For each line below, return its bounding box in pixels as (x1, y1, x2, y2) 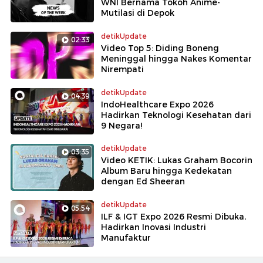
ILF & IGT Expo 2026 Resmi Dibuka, (101, 211, 246, 222)
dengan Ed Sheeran (101, 176, 185, 187)
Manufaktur (101, 232, 151, 244)
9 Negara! (101, 120, 142, 131)
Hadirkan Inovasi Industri (101, 222, 206, 233)
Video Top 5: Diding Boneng (101, 42, 219, 53)
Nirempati (101, 63, 144, 75)
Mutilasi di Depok (101, 7, 174, 18)
